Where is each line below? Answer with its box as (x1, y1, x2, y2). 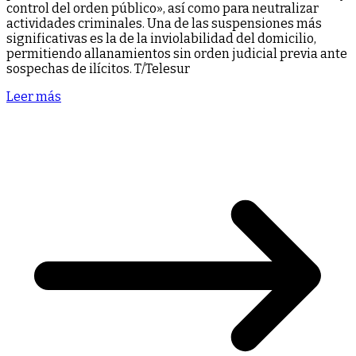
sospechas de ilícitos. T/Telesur (6, 60, 190, 76)
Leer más (6, 88, 61, 104)
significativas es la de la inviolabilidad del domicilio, (6, 30, 316, 46)
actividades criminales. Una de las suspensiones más (6, 15, 322, 31)
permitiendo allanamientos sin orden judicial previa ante (6, 45, 347, 61)
